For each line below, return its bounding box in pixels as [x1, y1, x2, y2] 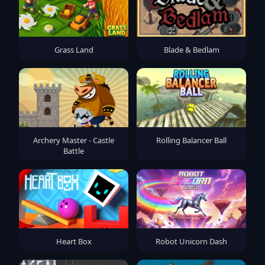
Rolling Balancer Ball [156, 134, 227, 146]
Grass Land [54, 44, 93, 55]
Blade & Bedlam [163, 44, 219, 55]
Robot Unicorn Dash [156, 235, 227, 247]
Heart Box [56, 235, 92, 247]
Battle [63, 145, 84, 156]
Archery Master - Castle [33, 134, 114, 146]
